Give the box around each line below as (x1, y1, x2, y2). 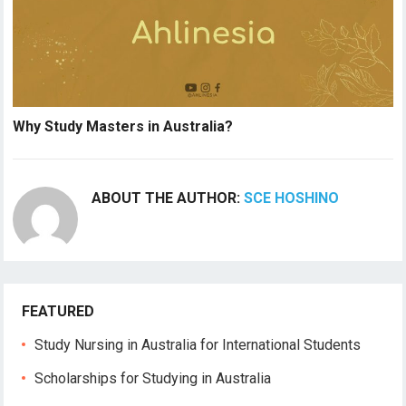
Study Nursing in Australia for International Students (34, 335, 362, 353)
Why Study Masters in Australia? (13, 117, 234, 135)
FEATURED (22, 302, 95, 320)
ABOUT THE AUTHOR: (92, 188, 245, 207)
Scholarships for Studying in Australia (34, 369, 272, 387)
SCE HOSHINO (244, 188, 340, 207)
